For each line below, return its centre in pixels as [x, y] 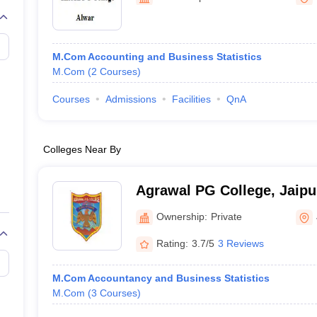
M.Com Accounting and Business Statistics [157, 57]
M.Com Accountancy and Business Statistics [161, 278]
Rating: [172, 243]
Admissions [131, 99]
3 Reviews [241, 243]
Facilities [191, 99]
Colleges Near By [82, 149]
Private [226, 216]
